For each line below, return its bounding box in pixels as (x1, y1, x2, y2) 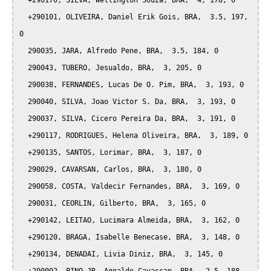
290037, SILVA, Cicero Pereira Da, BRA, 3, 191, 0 (19, 114, 28, 123)
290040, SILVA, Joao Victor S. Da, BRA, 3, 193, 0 (19, 97, 28, 106)
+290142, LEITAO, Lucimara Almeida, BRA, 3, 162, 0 (19, 216, 28, 225)
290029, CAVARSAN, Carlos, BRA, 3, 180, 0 (19, 165, 28, 174)
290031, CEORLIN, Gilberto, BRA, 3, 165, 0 (19, 199, 28, 208)
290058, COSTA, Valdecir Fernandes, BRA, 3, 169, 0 (19, 182, 28, 191)
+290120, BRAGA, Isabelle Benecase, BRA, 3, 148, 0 (19, 233, 28, 242)
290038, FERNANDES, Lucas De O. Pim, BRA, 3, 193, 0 (19, 80, 28, 90)
